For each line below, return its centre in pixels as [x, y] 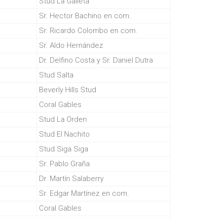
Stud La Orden [63, 119]
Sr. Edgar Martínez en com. [84, 193]
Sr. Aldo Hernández [71, 45]
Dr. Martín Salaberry [71, 179]
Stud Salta [56, 75]
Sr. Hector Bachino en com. [85, 16]
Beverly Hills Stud [68, 90]
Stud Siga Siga [64, 149]
